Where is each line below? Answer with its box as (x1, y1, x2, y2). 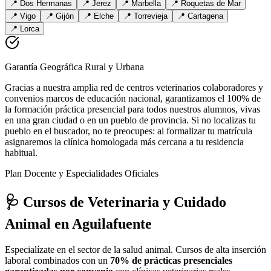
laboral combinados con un (5, 255, 110, 266)
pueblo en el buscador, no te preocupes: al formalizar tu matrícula (5, 126, 252, 137)
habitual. (5, 148, 38, 158)
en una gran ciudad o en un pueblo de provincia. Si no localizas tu (5, 115, 256, 126)
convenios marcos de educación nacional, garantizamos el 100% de (5, 93, 261, 104)
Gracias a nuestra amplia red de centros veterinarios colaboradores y (5, 82, 263, 93)
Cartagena (188, 11, 223, 21)
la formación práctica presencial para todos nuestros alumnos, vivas (5, 104, 260, 115)
